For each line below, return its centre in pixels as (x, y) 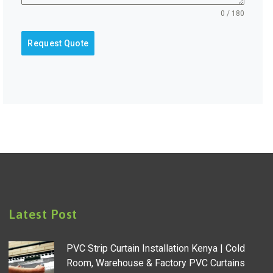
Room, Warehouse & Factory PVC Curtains (156, 263)
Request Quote (58, 43)
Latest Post (43, 214)
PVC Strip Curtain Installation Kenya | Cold (156, 248)
